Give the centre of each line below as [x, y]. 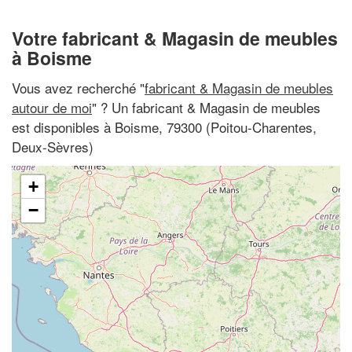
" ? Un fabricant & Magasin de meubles [206, 107]
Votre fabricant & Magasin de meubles [175, 38]
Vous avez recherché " [78, 87]
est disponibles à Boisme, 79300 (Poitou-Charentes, [164, 126]
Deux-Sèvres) [53, 146]
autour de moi [52, 107]
